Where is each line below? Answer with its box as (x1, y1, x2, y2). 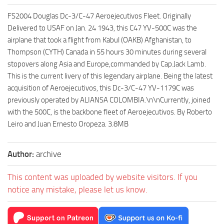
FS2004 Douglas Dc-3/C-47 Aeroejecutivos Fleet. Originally (7, 11, 191, 20)
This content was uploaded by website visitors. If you (7, 171, 197, 182)
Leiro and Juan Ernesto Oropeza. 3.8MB (7, 119, 128, 128)
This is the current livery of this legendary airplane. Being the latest (7, 71, 212, 80)
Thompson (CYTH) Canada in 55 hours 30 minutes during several (7, 47, 206, 56)
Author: (7, 148, 36, 159)
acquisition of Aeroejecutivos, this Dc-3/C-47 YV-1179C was (7, 83, 194, 92)
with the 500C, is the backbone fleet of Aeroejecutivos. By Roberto (7, 107, 212, 116)
